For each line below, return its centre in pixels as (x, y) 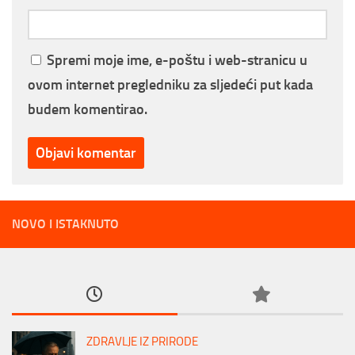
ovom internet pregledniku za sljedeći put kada (170, 85)
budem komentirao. (88, 110)
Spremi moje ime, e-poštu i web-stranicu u (177, 61)
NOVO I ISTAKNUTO (65, 224)
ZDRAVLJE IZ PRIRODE (142, 342)
